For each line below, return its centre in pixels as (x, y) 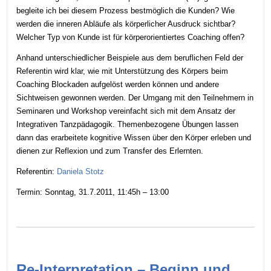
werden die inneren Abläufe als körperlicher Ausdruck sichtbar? (126, 24)
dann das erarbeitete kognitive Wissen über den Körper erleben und (134, 138)
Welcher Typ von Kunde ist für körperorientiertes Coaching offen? (131, 38)
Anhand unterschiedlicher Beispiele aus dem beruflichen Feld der (130, 58)
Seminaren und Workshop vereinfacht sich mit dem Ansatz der (126, 111)
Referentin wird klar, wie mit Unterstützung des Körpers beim (122, 71)
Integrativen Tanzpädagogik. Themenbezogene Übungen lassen (128, 125)
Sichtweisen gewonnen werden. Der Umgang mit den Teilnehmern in (135, 98)
